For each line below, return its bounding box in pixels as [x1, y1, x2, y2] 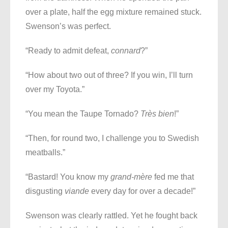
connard [111, 46, 140, 55]
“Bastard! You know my [25, 173, 110, 182]
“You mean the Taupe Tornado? [25, 109, 140, 119]
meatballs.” [25, 148, 65, 157]
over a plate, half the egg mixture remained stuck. [25, 8, 202, 17]
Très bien [140, 109, 174, 119]
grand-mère [110, 173, 152, 182]
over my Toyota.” [25, 85, 84, 94]
